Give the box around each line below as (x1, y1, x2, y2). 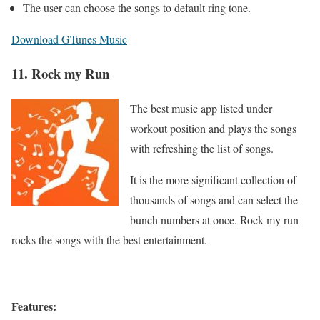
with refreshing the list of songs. (130, 141, 274, 156)
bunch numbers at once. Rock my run (130, 212, 299, 228)
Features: (11, 298, 56, 315)
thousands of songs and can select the (130, 192, 298, 208)
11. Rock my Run (11, 64, 109, 84)
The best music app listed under (130, 101, 272, 116)
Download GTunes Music (11, 31, 127, 46)
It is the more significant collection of (130, 172, 296, 188)
